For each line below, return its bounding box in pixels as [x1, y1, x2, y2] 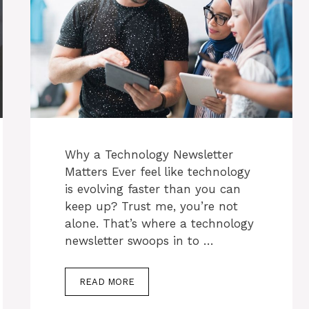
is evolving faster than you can [65, 182, 241, 197]
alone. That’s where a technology [65, 217, 254, 231]
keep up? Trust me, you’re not [65, 199, 238, 214]
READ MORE [79, 276, 134, 287]
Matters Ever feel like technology [65, 165, 250, 179]
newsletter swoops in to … [65, 234, 214, 248]
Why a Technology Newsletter [65, 148, 233, 162]
